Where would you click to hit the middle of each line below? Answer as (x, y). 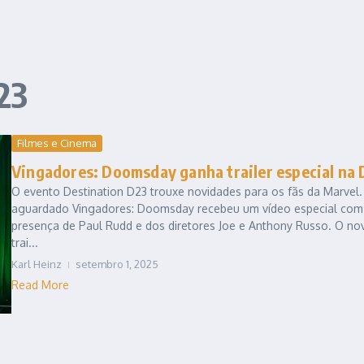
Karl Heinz (37, 264)
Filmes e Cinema (57, 143)
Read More (40, 284)
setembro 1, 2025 (117, 264)
